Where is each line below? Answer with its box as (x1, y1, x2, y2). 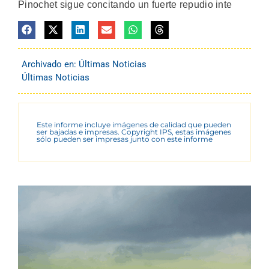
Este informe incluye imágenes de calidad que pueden (37, 119, 231, 129)
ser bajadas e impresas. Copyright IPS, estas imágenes (37, 127, 231, 136)
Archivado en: (22, 58, 79, 70)
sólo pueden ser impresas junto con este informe (37, 134, 213, 144)
